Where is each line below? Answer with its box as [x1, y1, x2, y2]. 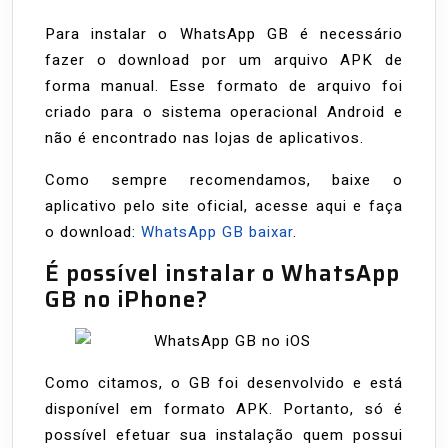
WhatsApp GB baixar [141, 221, 293, 244]
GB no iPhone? [45, 282, 208, 318]
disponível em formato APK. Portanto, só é [45, 398, 403, 421]
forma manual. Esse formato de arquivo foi [45, 75, 403, 98]
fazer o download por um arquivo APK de [45, 49, 403, 72]
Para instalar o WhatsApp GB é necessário [45, 23, 403, 46]
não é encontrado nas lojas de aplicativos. [45, 127, 364, 150]
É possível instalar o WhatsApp [45, 256, 400, 292]
